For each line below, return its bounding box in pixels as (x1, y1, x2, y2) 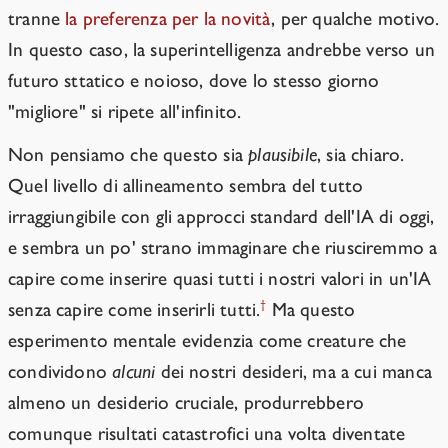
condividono (8, 360, 113, 384)
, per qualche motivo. (271, 7, 440, 31)
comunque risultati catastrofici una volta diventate (8, 422, 406, 446)
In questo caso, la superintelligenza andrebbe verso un (8, 38, 435, 62)
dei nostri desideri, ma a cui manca (155, 360, 432, 384)
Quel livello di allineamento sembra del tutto (8, 174, 364, 198)
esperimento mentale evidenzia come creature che (8, 329, 407, 353)
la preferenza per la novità (65, 7, 272, 31)
